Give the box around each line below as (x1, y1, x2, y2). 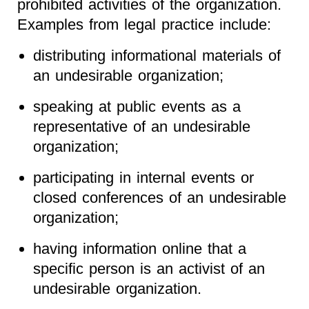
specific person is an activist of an (32, 259, 265, 277)
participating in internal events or (32, 168, 254, 186)
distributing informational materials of (32, 46, 281, 64)
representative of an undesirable (32, 117, 250, 135)
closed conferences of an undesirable (32, 188, 286, 206)
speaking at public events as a (32, 97, 241, 115)
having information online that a (32, 239, 246, 257)
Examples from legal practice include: (17, 15, 271, 33)
